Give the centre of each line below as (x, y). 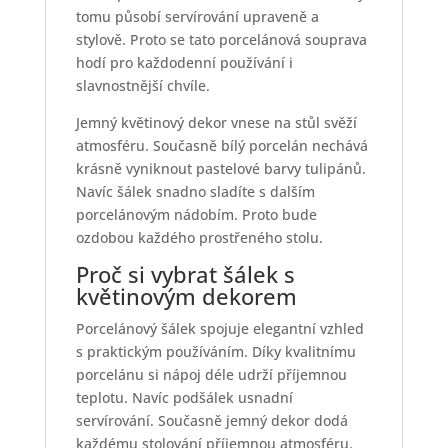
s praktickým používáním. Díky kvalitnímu (215, 352)
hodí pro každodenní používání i (184, 63)
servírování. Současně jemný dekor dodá (211, 421)
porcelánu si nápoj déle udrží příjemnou (211, 375)
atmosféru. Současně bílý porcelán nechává (221, 146)
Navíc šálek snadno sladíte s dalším (195, 192)
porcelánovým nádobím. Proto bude (196, 215)
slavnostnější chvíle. (142, 86)
